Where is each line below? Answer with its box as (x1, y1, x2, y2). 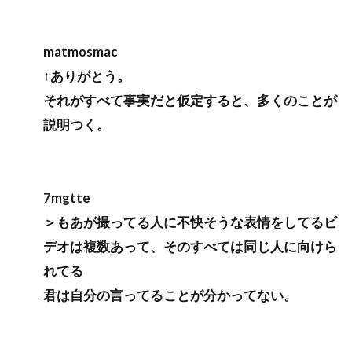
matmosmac (43, 43, 117, 60)
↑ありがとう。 (43, 68, 130, 85)
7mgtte (43, 189, 90, 207)
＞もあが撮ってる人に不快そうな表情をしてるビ (43, 214, 337, 231)
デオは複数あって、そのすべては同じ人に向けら (43, 238, 337, 255)
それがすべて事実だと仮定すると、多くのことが (43, 92, 337, 109)
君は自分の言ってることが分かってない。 (43, 287, 297, 304)
